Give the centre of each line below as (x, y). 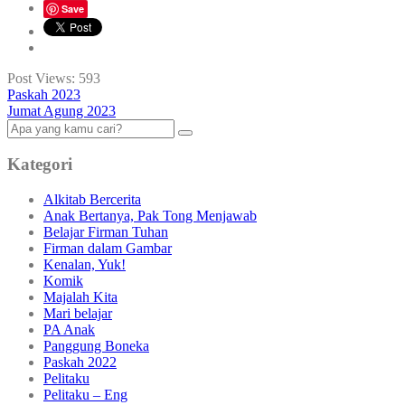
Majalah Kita (80, 297)
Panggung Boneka (96, 346)
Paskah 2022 (80, 363)
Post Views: (41, 78)
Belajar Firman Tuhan (106, 232)
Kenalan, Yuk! (85, 265)
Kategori (40, 165)
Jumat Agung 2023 (61, 110)
